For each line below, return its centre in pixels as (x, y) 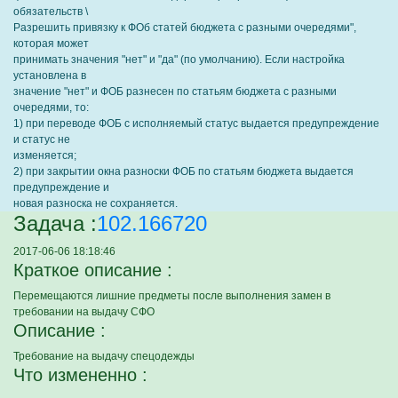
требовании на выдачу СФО (84, 312)
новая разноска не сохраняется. (96, 203)
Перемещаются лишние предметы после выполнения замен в (172, 296)
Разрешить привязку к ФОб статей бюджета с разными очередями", (185, 28)
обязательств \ (51, 12)
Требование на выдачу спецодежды (104, 356)
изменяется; (45, 155)
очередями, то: (51, 107)
